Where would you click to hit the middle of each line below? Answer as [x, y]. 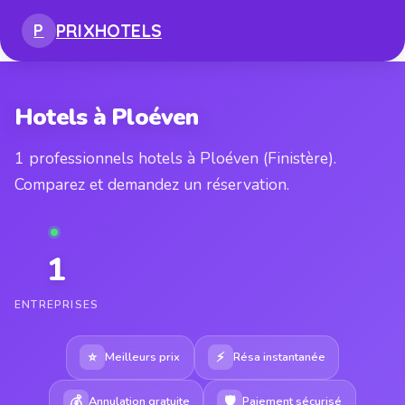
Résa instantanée [279, 357]
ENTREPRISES [57, 304]
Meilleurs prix [143, 357]
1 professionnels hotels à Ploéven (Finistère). [175, 158]
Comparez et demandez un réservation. [152, 184]
